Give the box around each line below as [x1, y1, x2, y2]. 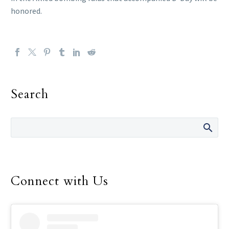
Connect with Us [11, 172, 108, 190]
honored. [11, 5, 42, 16]
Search [11, 85, 49, 103]
